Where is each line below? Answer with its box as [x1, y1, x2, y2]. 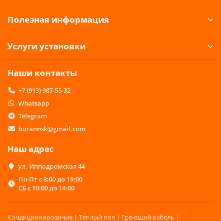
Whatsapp [18, 99, 49, 108]
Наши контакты [7, 67, 77, 78]
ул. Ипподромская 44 [18, 162, 85, 171]
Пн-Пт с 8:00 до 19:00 [18, 175, 82, 184]
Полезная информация [7, 14, 109, 25]
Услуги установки [7, 40, 86, 52]
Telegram [18, 111, 47, 120]
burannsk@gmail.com [18, 124, 85, 133]
